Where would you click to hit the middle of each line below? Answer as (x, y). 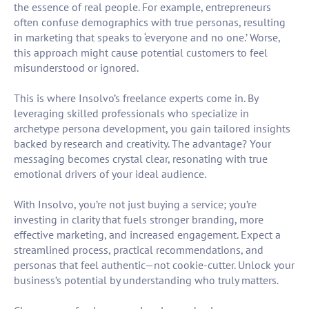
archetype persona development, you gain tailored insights (152, 129)
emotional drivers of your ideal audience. (110, 174)
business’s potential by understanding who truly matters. (146, 280)
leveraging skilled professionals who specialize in (131, 113)
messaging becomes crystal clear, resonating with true (141, 159)
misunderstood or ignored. (76, 68)
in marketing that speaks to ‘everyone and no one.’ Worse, (147, 38)
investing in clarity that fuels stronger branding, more (139, 220)
